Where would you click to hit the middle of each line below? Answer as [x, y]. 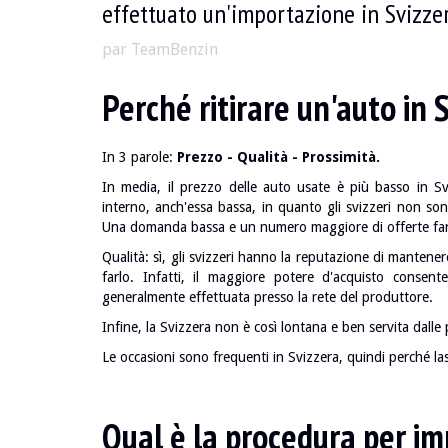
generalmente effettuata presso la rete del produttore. [267, 297]
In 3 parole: [139, 157]
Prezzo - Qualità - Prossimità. [278, 157]
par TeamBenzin [160, 49]
